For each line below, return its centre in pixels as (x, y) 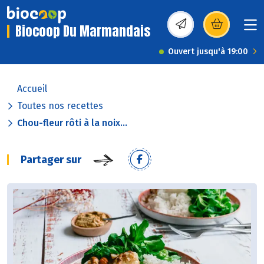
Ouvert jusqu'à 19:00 (208, 52)
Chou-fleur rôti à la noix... (72, 123)
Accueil (32, 89)
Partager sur (51, 160)
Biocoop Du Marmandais (83, 31)
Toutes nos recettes (60, 106)
